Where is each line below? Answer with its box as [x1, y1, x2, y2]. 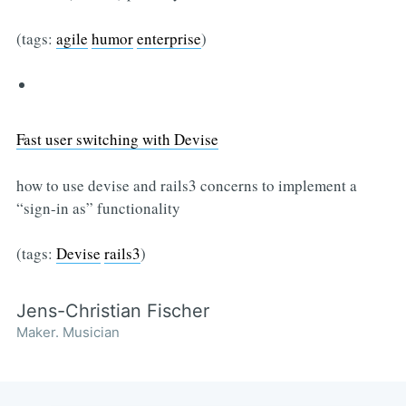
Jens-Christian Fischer [15, 299, 209, 322]
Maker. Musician [15, 323, 120, 341]
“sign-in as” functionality [15, 197, 180, 218]
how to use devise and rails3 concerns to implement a [15, 174, 357, 196]
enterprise [136, 27, 201, 49]
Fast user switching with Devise [15, 129, 218, 150]
